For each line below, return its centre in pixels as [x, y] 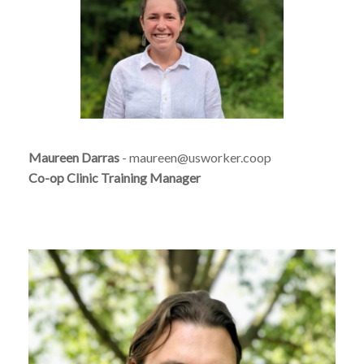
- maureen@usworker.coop [197, 158]
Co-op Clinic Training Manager [116, 178]
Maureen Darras [75, 158]
